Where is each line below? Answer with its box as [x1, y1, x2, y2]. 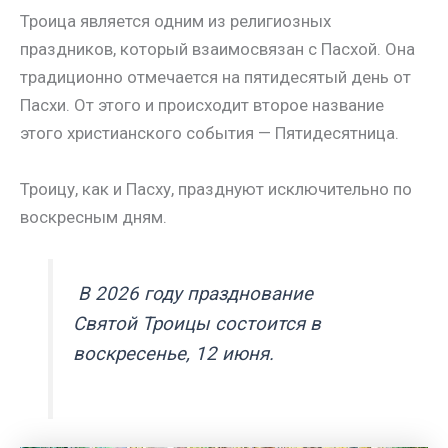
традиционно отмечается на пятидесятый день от [20, 67, 411, 88]
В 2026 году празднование [73, 282, 314, 305]
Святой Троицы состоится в [73, 312, 322, 335]
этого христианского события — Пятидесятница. [20, 123, 399, 144]
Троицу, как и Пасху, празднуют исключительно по [20, 178, 412, 199]
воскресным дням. [20, 206, 167, 227]
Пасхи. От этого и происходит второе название [20, 95, 384, 116]
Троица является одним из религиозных [20, 11, 331, 32]
